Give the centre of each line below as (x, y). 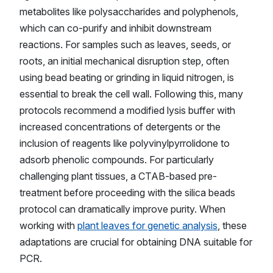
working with (48, 225)
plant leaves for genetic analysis (147, 225)
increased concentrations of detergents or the (120, 126)
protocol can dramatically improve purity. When (122, 209)
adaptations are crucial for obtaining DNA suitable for (136, 242)
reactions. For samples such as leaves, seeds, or (125, 44)
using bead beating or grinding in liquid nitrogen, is (127, 77)
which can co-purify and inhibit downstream (115, 28)
